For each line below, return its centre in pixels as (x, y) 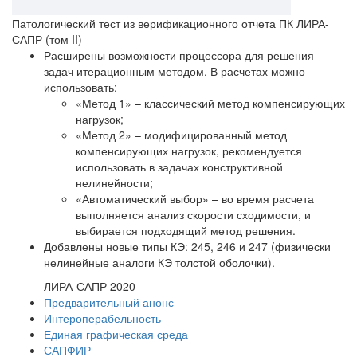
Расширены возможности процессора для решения (179, 55)
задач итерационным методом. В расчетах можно (175, 71)
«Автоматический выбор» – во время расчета (195, 198)
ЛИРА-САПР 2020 (90, 286)
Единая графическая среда (116, 333)
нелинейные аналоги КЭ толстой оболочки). (159, 262)
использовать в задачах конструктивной (179, 166)
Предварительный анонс (109, 302)
